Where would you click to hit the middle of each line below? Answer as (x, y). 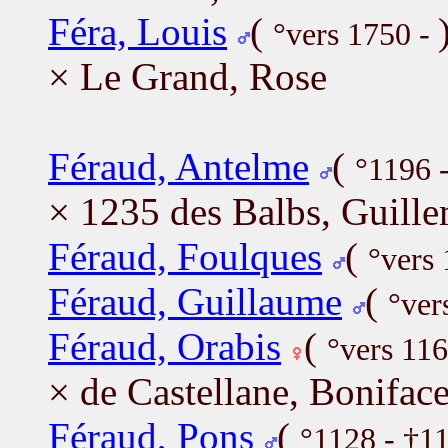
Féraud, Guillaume (195, 301)
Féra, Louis (137, 31)
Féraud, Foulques (185, 256)
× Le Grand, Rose (187, 76)
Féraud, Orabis (164, 346)
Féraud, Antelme (178, 166)
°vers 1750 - (355, 34)
